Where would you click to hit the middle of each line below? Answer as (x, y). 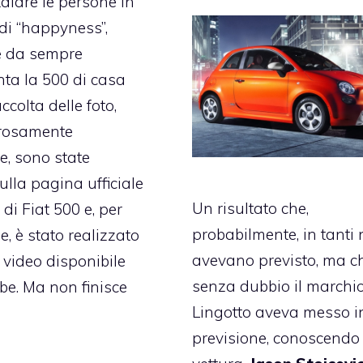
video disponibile (64, 261)
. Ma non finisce (71, 287)
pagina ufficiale (87, 184)
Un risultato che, (251, 209)
